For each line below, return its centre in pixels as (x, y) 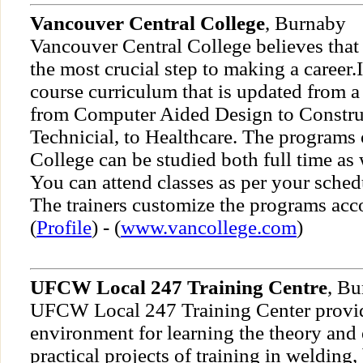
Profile (64, 228)
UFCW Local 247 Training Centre (179, 288)
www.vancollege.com (209, 228)
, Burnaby (305, 23)
